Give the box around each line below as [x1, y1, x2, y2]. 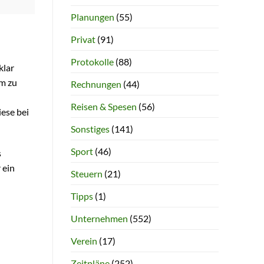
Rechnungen [70, 78, 121, 90]
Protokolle [70, 55, 114, 67]
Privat [70, 33, 95, 45]
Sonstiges [70, 123, 110, 134]
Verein [70, 235, 97, 246]
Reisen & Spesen [70, 100, 137, 112]
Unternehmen [70, 212, 128, 224]
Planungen [70, 11, 114, 22]
